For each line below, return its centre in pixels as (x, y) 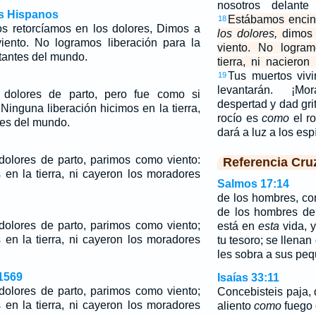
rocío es (239, 118)
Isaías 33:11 (248, 278)
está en (238, 226)
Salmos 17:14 (253, 184)
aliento (235, 306)
